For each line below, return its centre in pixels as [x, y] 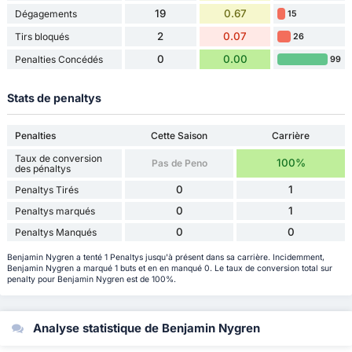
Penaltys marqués [55, 211]
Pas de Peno [179, 163]
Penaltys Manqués [55, 232]
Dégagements [46, 13]
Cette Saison [180, 135]
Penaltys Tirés [46, 189]
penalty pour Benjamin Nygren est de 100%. [91, 280]
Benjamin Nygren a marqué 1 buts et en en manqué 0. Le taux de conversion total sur [169, 269]
